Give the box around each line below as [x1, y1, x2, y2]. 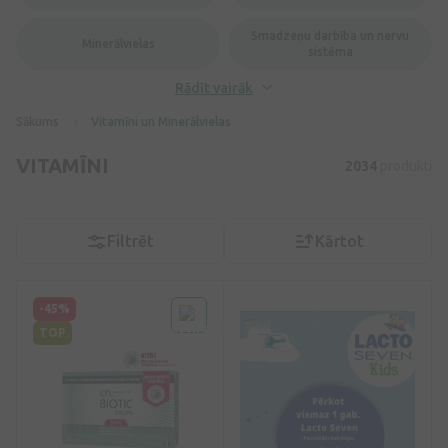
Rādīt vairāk [174, 80, 253, 97]
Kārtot [314, 232, 364, 251]
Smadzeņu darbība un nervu [251, 29, 409, 43]
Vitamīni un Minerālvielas [91, 115, 231, 129]
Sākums [16, 115, 59, 129]
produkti [377, 158, 432, 175]
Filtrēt [107, 232, 154, 251]
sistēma [307, 45, 353, 59]
